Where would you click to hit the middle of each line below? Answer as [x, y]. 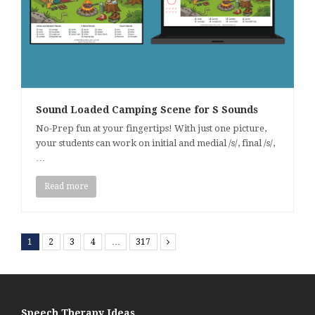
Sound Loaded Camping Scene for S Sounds [147, 110]
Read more [66, 187]
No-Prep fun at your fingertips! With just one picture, [151, 129]
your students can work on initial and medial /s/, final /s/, [155, 143]
